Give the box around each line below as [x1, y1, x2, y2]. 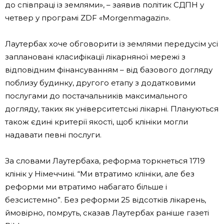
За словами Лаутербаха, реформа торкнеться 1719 [5, 156, 205, 166]
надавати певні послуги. [5, 130, 101, 140]
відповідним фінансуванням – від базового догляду [5, 65, 212, 75]
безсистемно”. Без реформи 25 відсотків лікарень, [5, 195, 206, 205]
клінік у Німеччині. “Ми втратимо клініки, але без [5, 169, 194, 179]
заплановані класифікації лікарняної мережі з [5, 52, 185, 62]
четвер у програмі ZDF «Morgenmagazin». [5, 13, 170, 23]
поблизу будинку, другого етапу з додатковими [5, 78, 195, 88]
